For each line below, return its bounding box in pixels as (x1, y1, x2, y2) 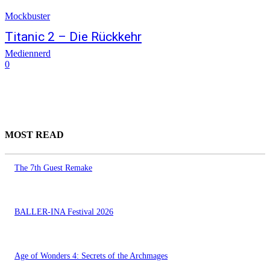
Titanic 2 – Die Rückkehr (5, 30, 142, 44)
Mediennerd (5, 48, 51, 58)
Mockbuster (5, 11, 50, 21)
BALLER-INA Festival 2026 (14, 207, 113, 216)
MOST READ (5, 130, 64, 140)
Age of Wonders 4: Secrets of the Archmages (14, 251, 168, 260)
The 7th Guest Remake (14, 163, 92, 172)
